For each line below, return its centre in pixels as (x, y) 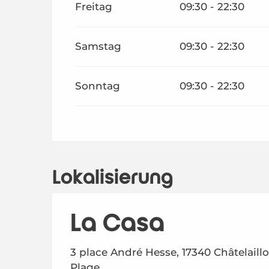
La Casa (117, 223)
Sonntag (98, 86)
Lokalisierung (113, 177)
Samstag (98, 46)
